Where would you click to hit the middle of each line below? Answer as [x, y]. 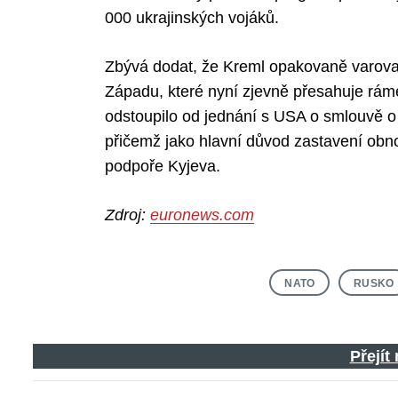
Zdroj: [127, 215]
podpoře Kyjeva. [162, 166]
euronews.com [202, 215]
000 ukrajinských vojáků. [191, 17]
